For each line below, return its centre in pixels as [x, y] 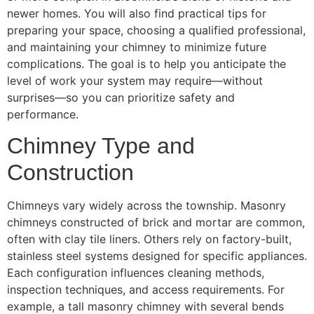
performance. [43, 114]
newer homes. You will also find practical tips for [137, 13]
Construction [70, 173]
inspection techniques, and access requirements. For [146, 290]
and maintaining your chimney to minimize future [137, 47]
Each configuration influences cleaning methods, [136, 273]
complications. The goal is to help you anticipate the [146, 63]
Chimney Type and [101, 146]
